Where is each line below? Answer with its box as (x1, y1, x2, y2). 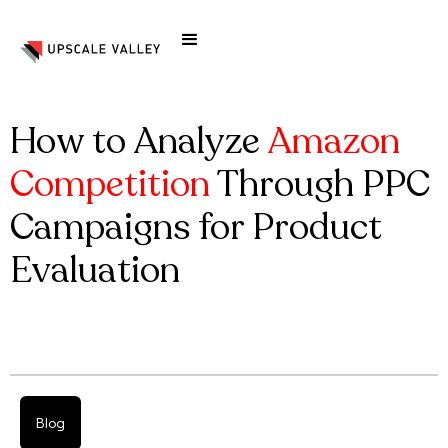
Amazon (267, 117, 400, 166)
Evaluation (10, 246, 180, 295)
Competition (10, 160, 210, 209)
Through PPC (210, 160, 430, 209)
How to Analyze (10, 117, 267, 166)
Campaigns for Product (10, 203, 382, 252)
